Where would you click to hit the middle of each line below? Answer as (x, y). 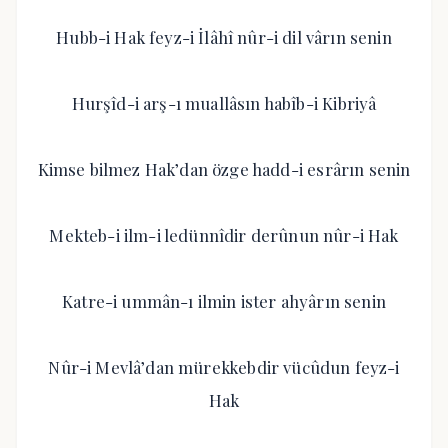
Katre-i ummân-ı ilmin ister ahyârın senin (224, 301)
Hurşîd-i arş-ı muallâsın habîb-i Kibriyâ (224, 103)
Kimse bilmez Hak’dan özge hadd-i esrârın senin (224, 169)
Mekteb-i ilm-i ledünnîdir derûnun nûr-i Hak (224, 235)
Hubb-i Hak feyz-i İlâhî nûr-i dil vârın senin (224, 37)
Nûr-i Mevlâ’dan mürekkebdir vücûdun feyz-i (224, 367)
